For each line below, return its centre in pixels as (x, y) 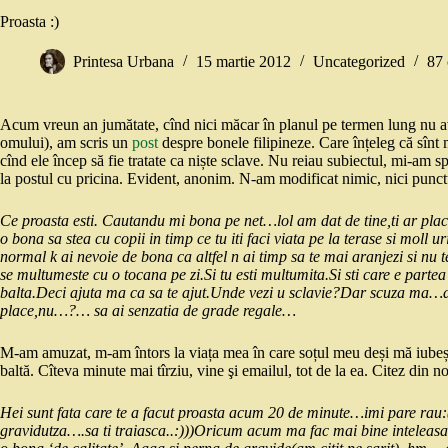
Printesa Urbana (123, 62)
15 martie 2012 (243, 62)
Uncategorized (359, 62)
